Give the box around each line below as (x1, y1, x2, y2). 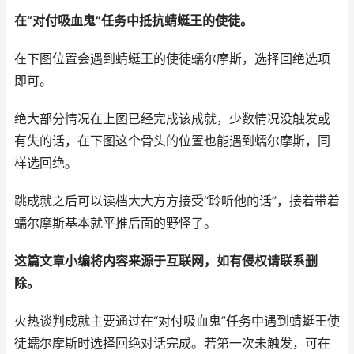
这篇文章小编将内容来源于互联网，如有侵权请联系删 (14, 254, 318, 269)
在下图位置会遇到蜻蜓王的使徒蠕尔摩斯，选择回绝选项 (14, 51, 330, 66)
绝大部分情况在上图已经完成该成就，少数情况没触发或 (14, 111, 330, 126)
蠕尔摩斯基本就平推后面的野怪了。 (14, 216, 217, 231)
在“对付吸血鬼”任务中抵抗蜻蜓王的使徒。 (14, 13, 253, 28)
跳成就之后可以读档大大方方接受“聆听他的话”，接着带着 (14, 194, 340, 209)
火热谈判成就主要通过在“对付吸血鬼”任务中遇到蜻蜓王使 (14, 314, 340, 329)
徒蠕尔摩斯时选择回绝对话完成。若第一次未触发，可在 (14, 336, 330, 351)
